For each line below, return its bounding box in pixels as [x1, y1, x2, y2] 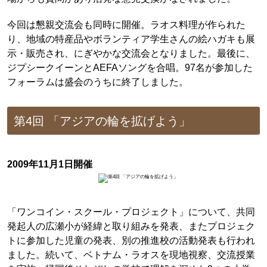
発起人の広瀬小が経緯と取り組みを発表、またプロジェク [7, 221, 255, 232]
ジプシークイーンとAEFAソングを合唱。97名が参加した [7, 62, 253, 73]
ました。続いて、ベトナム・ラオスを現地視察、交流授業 [7, 249, 255, 260]
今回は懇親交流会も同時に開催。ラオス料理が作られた [7, 19, 246, 30]
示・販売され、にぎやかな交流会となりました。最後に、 [7, 48, 255, 59]
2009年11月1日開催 [7, 158, 92, 169]
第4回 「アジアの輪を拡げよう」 [14, 114, 191, 128]
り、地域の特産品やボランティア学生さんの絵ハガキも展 [7, 33, 255, 45]
